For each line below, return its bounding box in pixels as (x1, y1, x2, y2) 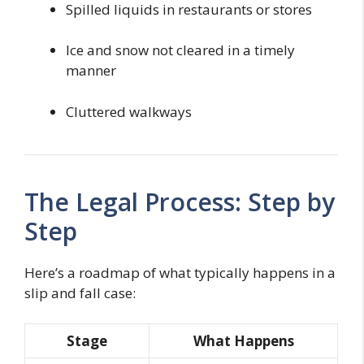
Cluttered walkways (66, 102, 192, 121)
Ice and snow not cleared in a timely (66, 41, 295, 60)
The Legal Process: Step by (24, 184, 335, 219)
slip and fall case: (24, 283, 136, 302)
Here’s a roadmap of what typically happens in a (24, 262, 336, 282)
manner (66, 61, 116, 80)
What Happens (193, 331, 294, 351)
